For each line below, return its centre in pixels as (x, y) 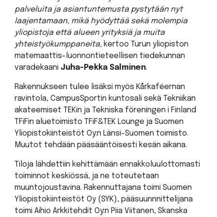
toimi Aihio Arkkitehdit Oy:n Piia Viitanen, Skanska (101, 211)
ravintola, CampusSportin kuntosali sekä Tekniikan (105, 98)
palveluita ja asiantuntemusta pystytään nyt (99, 9)
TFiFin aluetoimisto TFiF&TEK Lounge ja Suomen (99, 122)
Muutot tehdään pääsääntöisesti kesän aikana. (101, 145)
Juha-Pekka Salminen (103, 67)
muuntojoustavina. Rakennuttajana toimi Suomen (103, 187)
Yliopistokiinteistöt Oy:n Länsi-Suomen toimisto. (101, 133)
